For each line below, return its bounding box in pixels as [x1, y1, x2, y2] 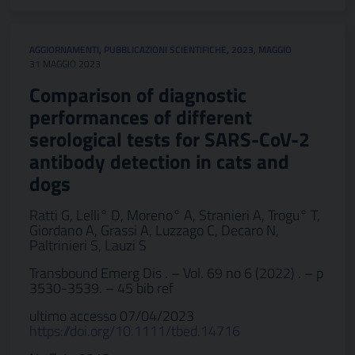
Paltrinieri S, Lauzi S [29, 235, 147, 256]
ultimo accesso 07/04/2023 [29, 305, 194, 326]
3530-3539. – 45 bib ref [29, 277, 174, 299]
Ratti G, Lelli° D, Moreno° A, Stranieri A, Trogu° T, [29, 204, 320, 226]
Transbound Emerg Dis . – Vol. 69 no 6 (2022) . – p [29, 262, 323, 284]
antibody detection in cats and [29, 147, 289, 177]
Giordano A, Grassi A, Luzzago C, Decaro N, [29, 219, 279, 241]
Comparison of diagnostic [29, 80, 246, 110]
